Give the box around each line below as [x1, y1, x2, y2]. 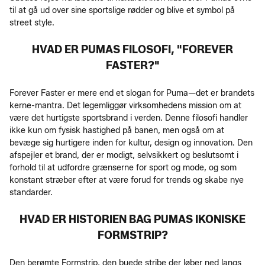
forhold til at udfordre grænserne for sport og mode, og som [9, 162, 237, 173]
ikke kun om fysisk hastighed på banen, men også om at [9, 125, 224, 135]
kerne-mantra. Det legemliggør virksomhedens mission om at [9, 100, 241, 111]
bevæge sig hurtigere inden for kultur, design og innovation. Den [9, 137, 253, 148]
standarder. [9, 187, 53, 198]
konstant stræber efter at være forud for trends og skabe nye [9, 174, 244, 185]
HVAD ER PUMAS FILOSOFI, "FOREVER [32, 43, 233, 56]
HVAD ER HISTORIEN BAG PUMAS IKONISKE [20, 212, 245, 226]
